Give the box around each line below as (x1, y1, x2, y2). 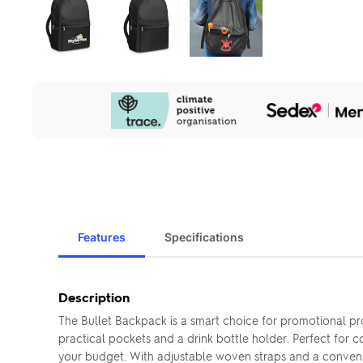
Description (58, 288, 130, 305)
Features (78, 230, 126, 244)
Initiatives (32, 109, 86, 126)
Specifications (164, 230, 244, 244)
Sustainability (32, 94, 108, 111)
